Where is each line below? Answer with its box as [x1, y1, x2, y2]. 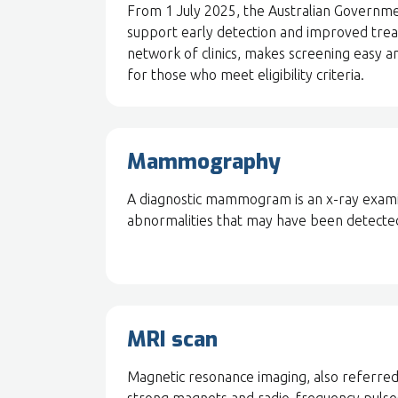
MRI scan [127, 325, 218, 354]
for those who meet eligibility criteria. [127, 67, 364, 83]
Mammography [127, 147, 281, 176]
